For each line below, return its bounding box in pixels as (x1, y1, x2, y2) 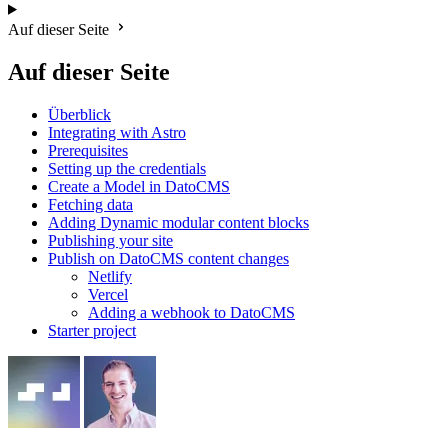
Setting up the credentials (48, 159, 206, 177)
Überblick (48, 105, 111, 123)
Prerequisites (48, 141, 128, 159)
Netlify (88, 267, 132, 285)
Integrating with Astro (48, 123, 186, 141)
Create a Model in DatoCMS (48, 177, 230, 195)
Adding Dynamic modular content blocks (48, 213, 309, 231)
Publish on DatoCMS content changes (48, 249, 289, 267)
